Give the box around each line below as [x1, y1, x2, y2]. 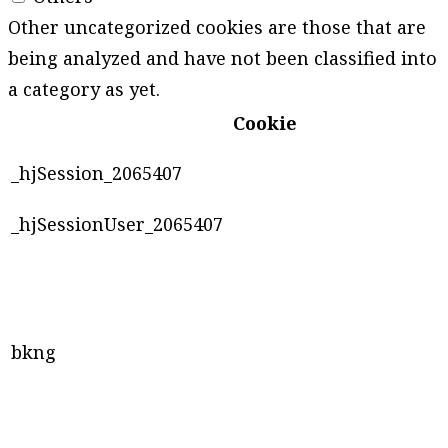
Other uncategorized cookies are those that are [8, 15, 426, 40]
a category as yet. [8, 77, 160, 102]
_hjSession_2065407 [11, 161, 182, 186]
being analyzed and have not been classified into [8, 46, 437, 71]
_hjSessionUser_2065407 [11, 212, 223, 237]
